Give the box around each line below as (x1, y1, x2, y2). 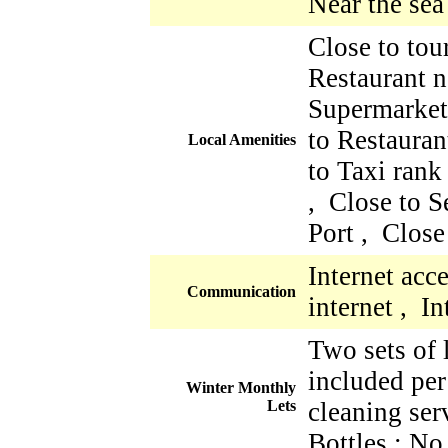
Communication (187, 282, 296, 300)
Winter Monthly (186, 378, 296, 396)
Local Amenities (188, 130, 296, 148)
